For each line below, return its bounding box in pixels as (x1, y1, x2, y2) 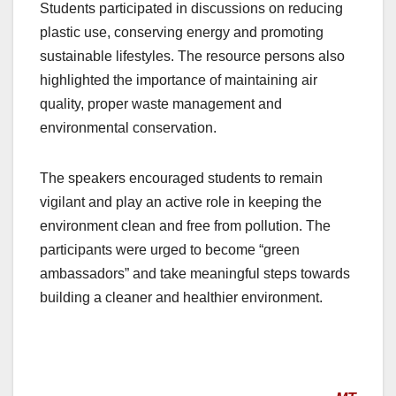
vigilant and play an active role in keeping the (40, 194, 322, 209)
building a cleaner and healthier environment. (40, 289, 323, 305)
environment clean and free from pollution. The (40, 217, 331, 233)
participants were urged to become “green (40, 241, 300, 257)
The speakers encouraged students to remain (40, 170, 323, 186)
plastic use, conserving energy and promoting (40, 24, 324, 40)
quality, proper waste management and (40, 95, 282, 111)
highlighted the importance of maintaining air (40, 72, 317, 88)
